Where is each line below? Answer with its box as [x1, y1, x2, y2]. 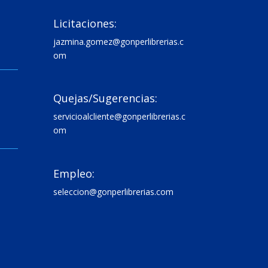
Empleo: [53, 166, 95, 181]
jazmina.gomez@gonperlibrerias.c [53, 35, 184, 47]
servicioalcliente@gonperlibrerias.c [53, 111, 186, 123]
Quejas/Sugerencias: [53, 91, 158, 106]
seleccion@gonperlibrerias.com [53, 185, 174, 197]
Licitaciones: [53, 16, 117, 31]
